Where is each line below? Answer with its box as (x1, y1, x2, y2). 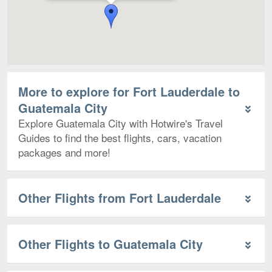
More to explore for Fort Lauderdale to (18, 82, 240, 100)
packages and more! (18, 144, 110, 160)
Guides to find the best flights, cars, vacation (18, 129, 222, 145)
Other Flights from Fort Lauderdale (18, 188, 221, 206)
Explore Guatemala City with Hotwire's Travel (18, 115, 223, 131)
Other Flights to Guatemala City (18, 234, 203, 253)
